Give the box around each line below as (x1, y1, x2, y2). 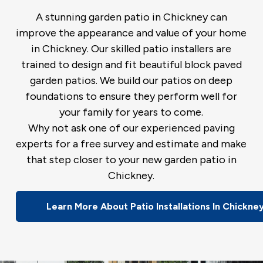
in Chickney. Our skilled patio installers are (31, 42, 232, 55)
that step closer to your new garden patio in (26, 153, 237, 166)
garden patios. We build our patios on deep (30, 73, 233, 87)
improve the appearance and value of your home (16, 26, 247, 39)
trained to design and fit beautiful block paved (21, 58, 242, 71)
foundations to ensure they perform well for (25, 89, 238, 103)
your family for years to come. (59, 105, 204, 119)
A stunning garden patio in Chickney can (35, 10, 227, 23)
